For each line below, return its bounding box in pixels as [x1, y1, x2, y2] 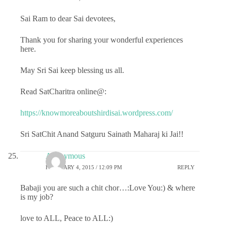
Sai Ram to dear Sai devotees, [20, 14, 116, 23]
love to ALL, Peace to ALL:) [20, 214, 113, 223]
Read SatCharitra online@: [20, 87, 106, 96]
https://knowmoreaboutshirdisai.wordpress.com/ [20, 108, 173, 118]
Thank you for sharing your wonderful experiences [20, 35, 183, 45]
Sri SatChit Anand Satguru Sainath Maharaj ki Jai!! [20, 130, 183, 139]
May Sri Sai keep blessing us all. [20, 66, 124, 75]
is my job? [20, 193, 53, 202]
